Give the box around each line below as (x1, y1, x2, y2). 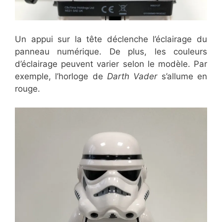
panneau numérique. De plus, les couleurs (15, 46, 207, 56)
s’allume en (157, 71, 208, 81)
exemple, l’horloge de (15, 71, 107, 81)
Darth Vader (107, 71, 158, 81)
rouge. (15, 83, 40, 94)
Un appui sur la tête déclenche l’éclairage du (15, 34, 207, 44)
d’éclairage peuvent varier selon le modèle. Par (15, 58, 207, 69)
